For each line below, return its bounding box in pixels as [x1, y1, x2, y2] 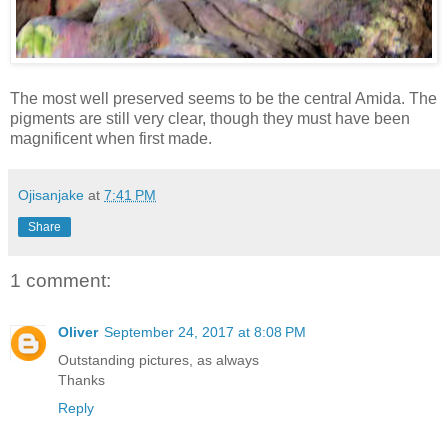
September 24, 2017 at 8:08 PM [104, 324, 306, 341]
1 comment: [10, 269, 111, 291]
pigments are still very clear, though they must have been [10, 109, 410, 127]
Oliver [58, 324, 98, 341]
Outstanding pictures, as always [58, 352, 259, 369]
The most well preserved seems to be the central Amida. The [10, 89, 437, 107]
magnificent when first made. [10, 129, 212, 147]
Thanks [58, 372, 105, 389]
